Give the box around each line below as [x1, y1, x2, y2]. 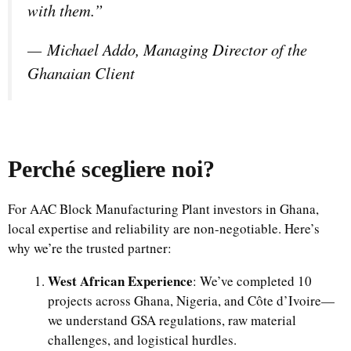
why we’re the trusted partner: [8, 239, 172, 258]
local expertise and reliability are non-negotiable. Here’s [8, 219, 320, 238]
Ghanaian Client [27, 61, 135, 84]
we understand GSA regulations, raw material [48, 311, 296, 330]
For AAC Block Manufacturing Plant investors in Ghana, [8, 200, 319, 219]
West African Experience [48, 271, 193, 291]
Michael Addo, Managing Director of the [47, 38, 307, 60]
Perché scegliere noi [8, 156, 203, 183]
